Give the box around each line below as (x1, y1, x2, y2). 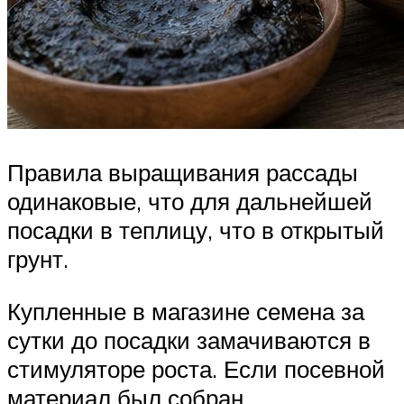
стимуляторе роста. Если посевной (7, 353, 385, 383)
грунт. (7, 244, 69, 274)
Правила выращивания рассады (7, 158, 358, 188)
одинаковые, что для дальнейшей (7, 187, 372, 216)
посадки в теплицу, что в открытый (7, 216, 384, 245)
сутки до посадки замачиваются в (7, 325, 371, 354)
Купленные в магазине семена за (7, 296, 364, 326)
